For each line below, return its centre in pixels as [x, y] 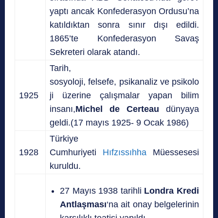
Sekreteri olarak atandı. [95, 52]
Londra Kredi [172, 191]
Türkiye [64, 138]
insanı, [63, 109]
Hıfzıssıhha [125, 152]
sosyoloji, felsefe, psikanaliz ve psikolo [124, 82]
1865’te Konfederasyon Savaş [124, 38]
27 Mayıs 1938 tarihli [102, 191]
